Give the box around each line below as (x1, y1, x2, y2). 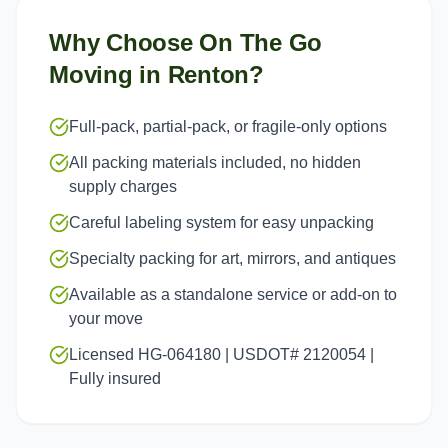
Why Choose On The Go (49, 29, 323, 56)
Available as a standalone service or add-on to (69, 286, 397, 303)
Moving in (49, 61, 168, 88)
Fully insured (69, 370, 161, 387)
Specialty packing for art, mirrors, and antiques (69, 250, 396, 267)
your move (69, 310, 143, 327)
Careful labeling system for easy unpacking (69, 214, 374, 231)
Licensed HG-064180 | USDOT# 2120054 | (69, 346, 374, 363)
